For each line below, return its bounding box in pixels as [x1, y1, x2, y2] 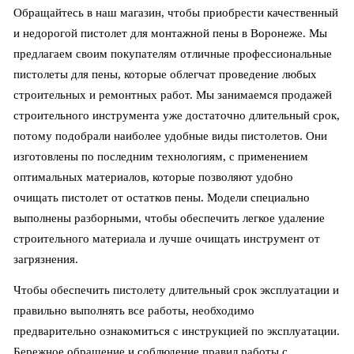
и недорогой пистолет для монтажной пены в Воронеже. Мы [13, 27, 328, 40]
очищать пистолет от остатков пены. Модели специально [13, 191, 311, 205]
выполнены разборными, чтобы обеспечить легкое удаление [13, 212, 326, 225]
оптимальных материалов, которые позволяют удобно [13, 171, 294, 184]
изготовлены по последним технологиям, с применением [13, 150, 309, 164]
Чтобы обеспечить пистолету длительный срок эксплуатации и [13, 284, 340, 297]
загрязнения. [13, 253, 79, 266]
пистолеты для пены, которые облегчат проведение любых [13, 68, 318, 81]
